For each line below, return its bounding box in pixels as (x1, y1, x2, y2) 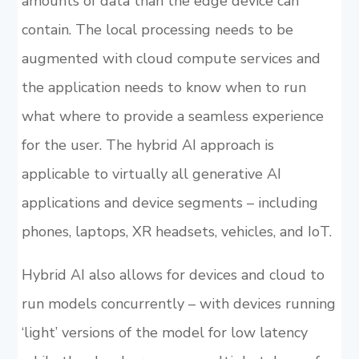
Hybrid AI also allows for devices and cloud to (21, 265, 325, 284)
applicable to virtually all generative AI (21, 164, 281, 184)
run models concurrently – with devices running (21, 294, 336, 313)
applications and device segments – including (21, 193, 318, 212)
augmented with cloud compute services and (21, 49, 321, 68)
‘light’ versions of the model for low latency (21, 323, 308, 342)
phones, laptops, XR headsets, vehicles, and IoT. (21, 222, 332, 241)
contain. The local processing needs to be (21, 20, 293, 39)
